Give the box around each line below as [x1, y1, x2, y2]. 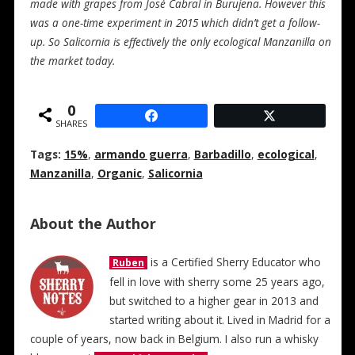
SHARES [55, 117, 88, 130]
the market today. [29, 53, 115, 68]
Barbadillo [193, 147, 251, 162]
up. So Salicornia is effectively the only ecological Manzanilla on [29, 34, 331, 49]
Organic [97, 166, 142, 181]
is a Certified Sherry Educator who [147, 254, 321, 269]
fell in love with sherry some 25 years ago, [109, 274, 325, 289]
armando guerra [94, 147, 188, 162]
